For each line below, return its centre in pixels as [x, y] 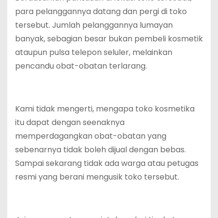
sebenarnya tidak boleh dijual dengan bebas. [100, 150]
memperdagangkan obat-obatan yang [91, 136]
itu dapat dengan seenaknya [70, 123]
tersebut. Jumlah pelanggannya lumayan [94, 25]
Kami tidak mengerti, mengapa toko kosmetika [105, 109]
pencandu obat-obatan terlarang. [81, 66]
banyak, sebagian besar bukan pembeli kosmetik [109, 39]
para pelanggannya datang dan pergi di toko [101, 12]
